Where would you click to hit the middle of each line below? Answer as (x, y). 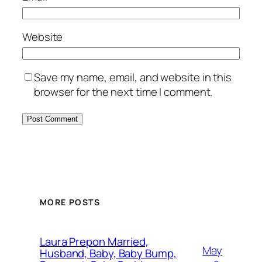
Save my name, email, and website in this (133, 77)
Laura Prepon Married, (94, 242)
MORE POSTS (70, 202)
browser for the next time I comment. (123, 92)
